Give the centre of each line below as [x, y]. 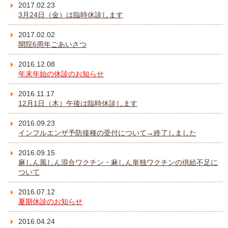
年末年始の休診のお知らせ [61, 74]
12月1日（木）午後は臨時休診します [78, 104]
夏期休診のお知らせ [50, 202]
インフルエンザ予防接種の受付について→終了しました [107, 133]
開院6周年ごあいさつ [52, 45]
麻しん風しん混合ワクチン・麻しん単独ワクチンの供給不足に [118, 163]
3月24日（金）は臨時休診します [71, 15]
